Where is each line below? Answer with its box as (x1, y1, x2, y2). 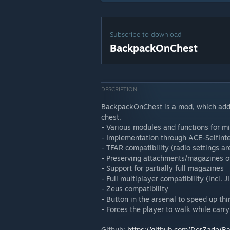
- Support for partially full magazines (101, 164, 224, 172)
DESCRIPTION (101, 86, 137, 93)
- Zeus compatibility (101, 184, 168, 193)
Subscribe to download (110, 30, 182, 39)
